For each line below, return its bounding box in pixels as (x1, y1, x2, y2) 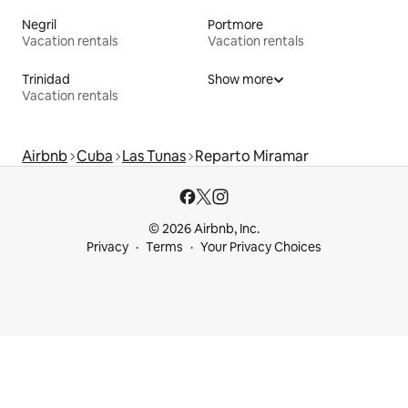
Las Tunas (122, 147, 186, 167)
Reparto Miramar (195, 147, 309, 167)
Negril (22, 16, 56, 34)
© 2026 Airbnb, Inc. (148, 220, 260, 238)
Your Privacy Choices (200, 239, 321, 256)
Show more (208, 71, 273, 88)
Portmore (208, 16, 263, 34)
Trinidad (22, 71, 70, 88)
